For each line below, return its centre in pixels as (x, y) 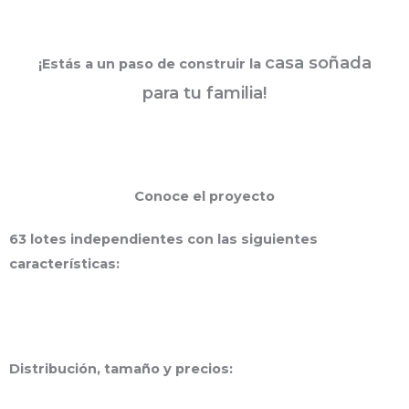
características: (64, 263)
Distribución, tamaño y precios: (121, 368)
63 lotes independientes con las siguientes (163, 239)
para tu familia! (204, 92)
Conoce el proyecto (204, 196)
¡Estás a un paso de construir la (151, 63)
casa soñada (318, 62)
